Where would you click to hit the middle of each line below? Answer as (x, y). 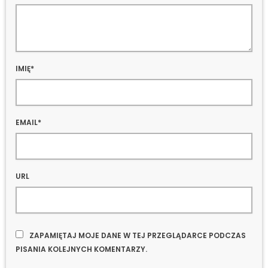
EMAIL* (28, 122)
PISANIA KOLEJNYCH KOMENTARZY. (81, 249)
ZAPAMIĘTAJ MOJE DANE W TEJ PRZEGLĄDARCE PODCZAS (138, 236)
